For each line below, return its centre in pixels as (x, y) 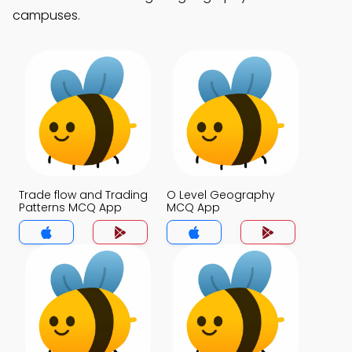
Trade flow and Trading (83, 195)
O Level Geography (221, 195)
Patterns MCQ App (70, 207)
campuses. (46, 15)
